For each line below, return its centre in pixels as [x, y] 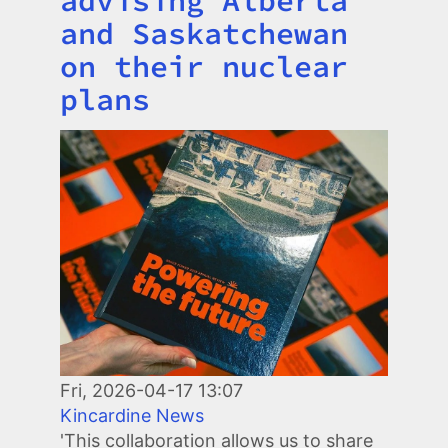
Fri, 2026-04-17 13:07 [151, 390]
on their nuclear [204, 65]
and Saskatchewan [204, 32]
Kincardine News [132, 415]
